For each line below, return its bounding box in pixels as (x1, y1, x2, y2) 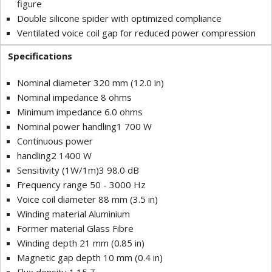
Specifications (8, 50, 72, 63)
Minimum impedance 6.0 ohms (17, 106, 143, 118)
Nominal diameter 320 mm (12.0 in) (17, 76, 164, 89)
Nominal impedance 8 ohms (17, 91, 132, 104)
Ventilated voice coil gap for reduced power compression (17, 27, 256, 39)
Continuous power (17, 135, 93, 148)
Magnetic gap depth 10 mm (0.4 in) (17, 251, 163, 264)
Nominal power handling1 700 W (17, 120, 152, 133)
